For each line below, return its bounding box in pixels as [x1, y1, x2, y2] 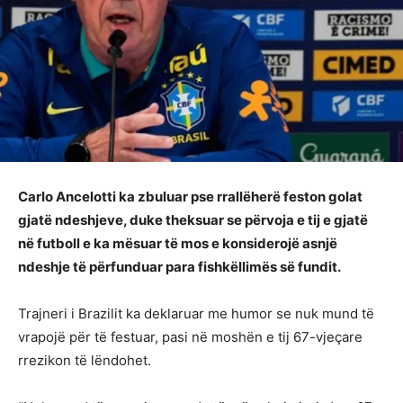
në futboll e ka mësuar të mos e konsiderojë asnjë [18, 235, 337, 253]
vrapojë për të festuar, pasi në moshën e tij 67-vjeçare [18, 328, 363, 346]
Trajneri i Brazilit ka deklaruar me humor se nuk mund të [18, 305, 374, 323]
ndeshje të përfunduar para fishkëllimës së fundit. [18, 258, 341, 276]
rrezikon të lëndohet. [18, 352, 151, 370]
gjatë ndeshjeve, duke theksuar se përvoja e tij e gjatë [18, 211, 368, 229]
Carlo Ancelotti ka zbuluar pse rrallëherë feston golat [18, 188, 363, 206]
